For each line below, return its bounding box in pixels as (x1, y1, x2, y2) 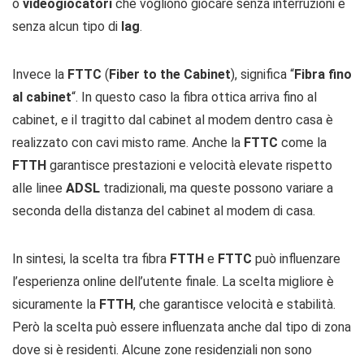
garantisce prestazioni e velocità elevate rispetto (50, 158, 332, 173)
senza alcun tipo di (12, 19, 121, 34)
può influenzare (255, 251, 340, 266)
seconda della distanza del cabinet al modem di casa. (12, 203, 315, 219)
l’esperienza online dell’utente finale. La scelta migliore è (12, 274, 334, 289)
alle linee (12, 180, 66, 196)
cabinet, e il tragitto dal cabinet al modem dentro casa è (12, 112, 333, 128)
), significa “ (231, 67, 294, 82)
